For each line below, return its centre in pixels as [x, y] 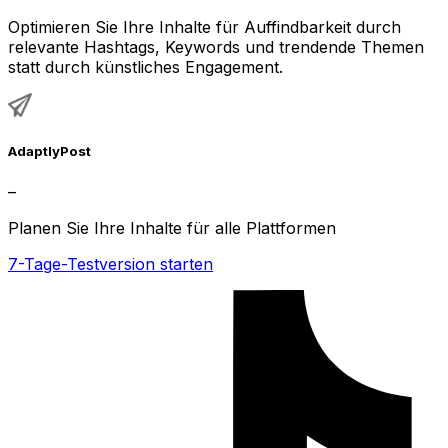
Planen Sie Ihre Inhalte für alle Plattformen [172, 227]
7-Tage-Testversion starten [110, 263]
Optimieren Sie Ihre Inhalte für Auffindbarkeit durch [204, 27]
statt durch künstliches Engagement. [145, 67]
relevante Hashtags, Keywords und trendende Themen [216, 47]
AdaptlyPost [49, 151]
